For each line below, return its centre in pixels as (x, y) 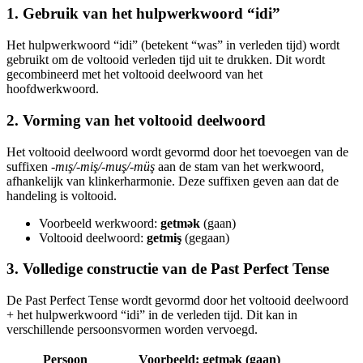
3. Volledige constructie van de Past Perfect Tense (168, 269)
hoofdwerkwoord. (53, 89)
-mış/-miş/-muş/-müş (103, 166)
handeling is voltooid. (62, 195)
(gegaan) (205, 237)
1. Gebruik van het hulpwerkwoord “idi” (143, 14)
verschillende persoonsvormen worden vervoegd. (132, 329)
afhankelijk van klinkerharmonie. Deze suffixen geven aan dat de (173, 181)
